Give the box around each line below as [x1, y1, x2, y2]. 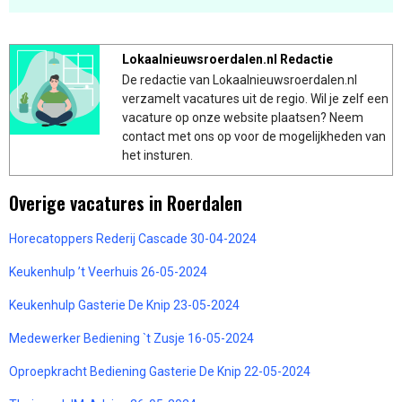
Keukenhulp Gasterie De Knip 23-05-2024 [9, 297, 240, 312]
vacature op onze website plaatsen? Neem [122, 109, 363, 125]
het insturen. [122, 147, 193, 162]
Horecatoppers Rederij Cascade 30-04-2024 [9, 231, 257, 246]
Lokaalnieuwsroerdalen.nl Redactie [122, 51, 333, 66]
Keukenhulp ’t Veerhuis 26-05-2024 [9, 264, 207, 279]
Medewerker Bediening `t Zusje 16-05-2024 [9, 330, 254, 345]
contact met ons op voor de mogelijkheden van [122, 128, 386, 144]
